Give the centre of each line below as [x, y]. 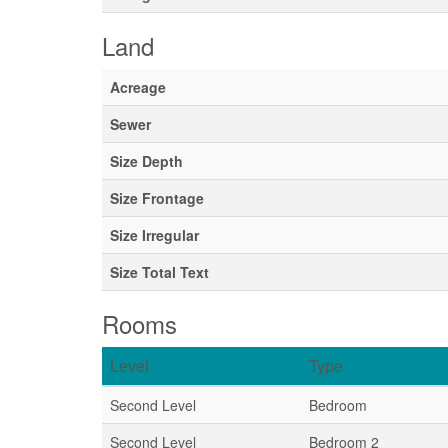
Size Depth [146, 161]
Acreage [138, 87]
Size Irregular [154, 235]
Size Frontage [157, 198]
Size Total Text [159, 272]
